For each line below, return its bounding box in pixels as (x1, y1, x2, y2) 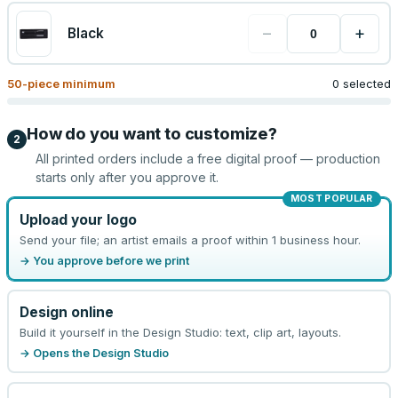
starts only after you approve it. (36, 170, 219, 185)
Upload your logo (19, 211, 137, 228)
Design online (19, 303, 114, 321)
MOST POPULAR (290, 193, 373, 204)
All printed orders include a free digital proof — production (36, 151, 380, 166)
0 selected (332, 76, 391, 91)
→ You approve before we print (19, 253, 189, 267)
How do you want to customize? (27, 124, 277, 143)
